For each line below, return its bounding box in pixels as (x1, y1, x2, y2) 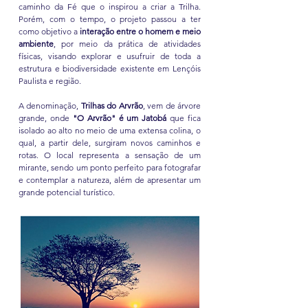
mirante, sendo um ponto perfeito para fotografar (19, 162, 201, 173)
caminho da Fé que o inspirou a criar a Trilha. (19, 1, 201, 12)
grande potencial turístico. (19, 187, 115, 197)
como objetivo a (19, 26, 80, 36)
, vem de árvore (142, 100, 201, 111)
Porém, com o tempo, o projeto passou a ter (19, 14, 201, 24)
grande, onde (19, 113, 73, 123)
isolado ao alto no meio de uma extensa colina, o (19, 125, 201, 135)
